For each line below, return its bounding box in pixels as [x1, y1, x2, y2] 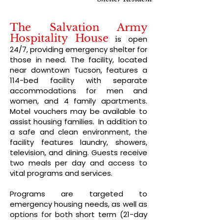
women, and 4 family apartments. [10, 96, 147, 106]
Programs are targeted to [10, 189, 147, 199]
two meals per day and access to [10, 158, 147, 168]
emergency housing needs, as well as [10, 199, 147, 209]
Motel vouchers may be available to [10, 106, 147, 116]
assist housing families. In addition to [10, 116, 147, 127]
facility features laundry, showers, [10, 137, 147, 147]
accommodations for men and [10, 85, 147, 96]
